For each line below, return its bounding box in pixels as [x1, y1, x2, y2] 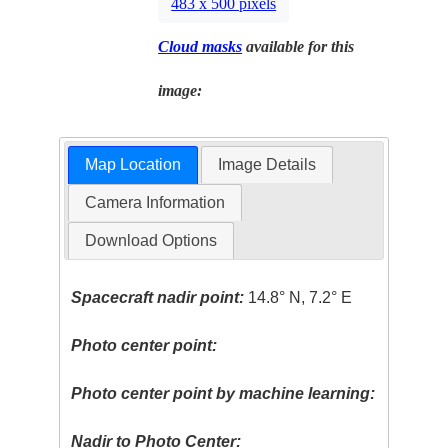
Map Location [84, 156, 181, 174]
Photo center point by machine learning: [71, 385, 376, 403]
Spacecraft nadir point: [71, 289, 245, 307]
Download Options [84, 232, 217, 250]
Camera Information [84, 194, 225, 212]
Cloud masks [158, 37, 243, 55]
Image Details [218, 156, 317, 174]
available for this [242, 37, 355, 55]
